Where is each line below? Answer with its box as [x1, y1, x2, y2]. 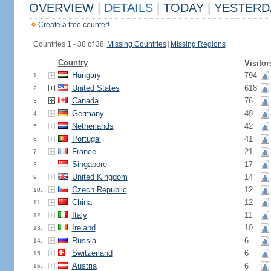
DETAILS [100, 1, 157, 15]
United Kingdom [71, 172, 128, 181]
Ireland [71, 223, 96, 232]
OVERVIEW [28, 1, 94, 15]
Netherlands [71, 122, 114, 131]
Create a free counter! [38, 21, 109, 29]
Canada [71, 96, 99, 105]
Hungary [71, 71, 101, 80]
